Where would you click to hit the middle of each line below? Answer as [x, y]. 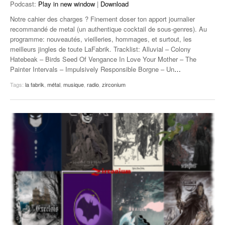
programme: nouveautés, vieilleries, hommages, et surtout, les [101, 39]
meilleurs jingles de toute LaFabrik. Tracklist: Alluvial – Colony [100, 49]
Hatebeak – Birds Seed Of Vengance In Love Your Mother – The [103, 59]
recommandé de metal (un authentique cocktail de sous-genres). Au [108, 29]
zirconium [114, 84]
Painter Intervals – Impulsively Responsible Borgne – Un [92, 69]
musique [74, 84]
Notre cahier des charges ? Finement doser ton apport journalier [102, 19]
